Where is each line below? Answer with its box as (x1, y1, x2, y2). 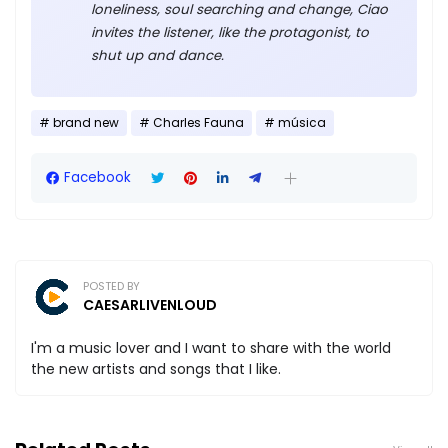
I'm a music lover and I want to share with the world (31, 338, 391, 359)
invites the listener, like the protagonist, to (91, 23, 369, 43)
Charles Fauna (153, 115, 244, 132)
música (278, 115, 326, 132)
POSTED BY (83, 278, 140, 295)
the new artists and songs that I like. (31, 359, 281, 380)
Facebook (64, 168, 131, 188)
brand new (53, 115, 119, 132)
